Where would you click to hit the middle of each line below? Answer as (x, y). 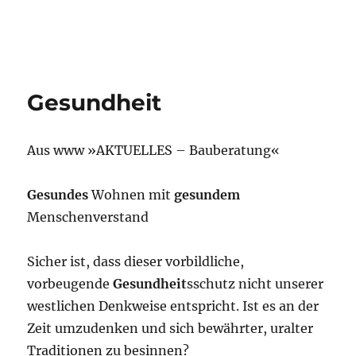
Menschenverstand (88, 217)
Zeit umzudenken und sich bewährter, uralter (170, 328)
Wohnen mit (132, 195)
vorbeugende (70, 284)
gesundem (207, 195)
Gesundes (58, 195)
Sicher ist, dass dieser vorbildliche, (136, 261)
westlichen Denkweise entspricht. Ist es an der (173, 306)
